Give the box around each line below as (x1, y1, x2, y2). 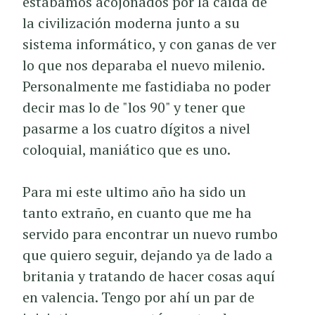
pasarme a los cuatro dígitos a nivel (22, 119, 251, 138)
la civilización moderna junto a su (22, 13, 240, 32)
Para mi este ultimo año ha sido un (22, 182, 247, 201)
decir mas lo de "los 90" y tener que (22, 98, 246, 117)
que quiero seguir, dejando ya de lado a (22, 245, 274, 264)
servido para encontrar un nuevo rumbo (22, 224, 278, 243)
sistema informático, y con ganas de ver (22, 34, 277, 53)
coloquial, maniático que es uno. (22, 140, 231, 159)
